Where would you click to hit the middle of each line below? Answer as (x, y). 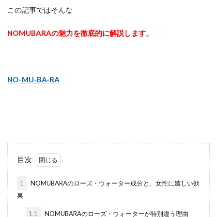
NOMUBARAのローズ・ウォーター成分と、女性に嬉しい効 (114, 183)
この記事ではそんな (40, 10)
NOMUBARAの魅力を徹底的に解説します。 (80, 33)
